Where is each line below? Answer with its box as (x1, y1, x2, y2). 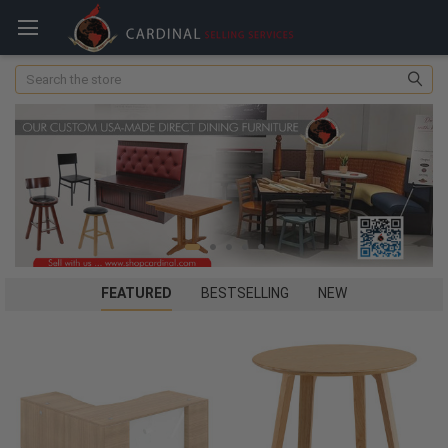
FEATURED (100, 284, 172, 301)
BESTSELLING (201, 284, 289, 301)
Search (14, 66, 56, 82)
